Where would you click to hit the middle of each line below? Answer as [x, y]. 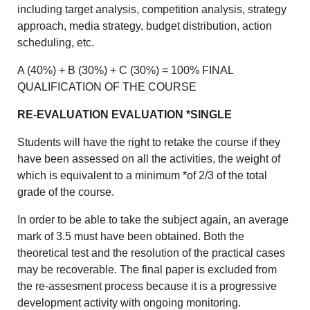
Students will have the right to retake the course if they [149, 143]
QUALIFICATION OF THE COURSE [107, 87]
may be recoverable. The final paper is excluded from [147, 270]
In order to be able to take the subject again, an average [153, 220]
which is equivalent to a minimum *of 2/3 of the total [143, 176]
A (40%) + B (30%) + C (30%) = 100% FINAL [126, 71]
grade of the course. [66, 192]
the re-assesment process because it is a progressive [147, 286]
